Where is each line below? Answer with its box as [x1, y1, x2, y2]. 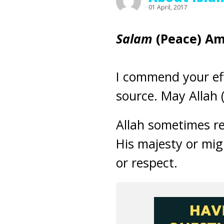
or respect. [116, 154, 177, 171]
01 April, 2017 [148, 3, 187, 11]
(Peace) [156, 30, 201, 47]
